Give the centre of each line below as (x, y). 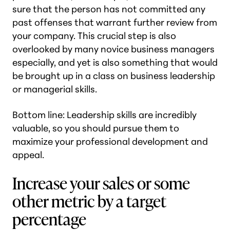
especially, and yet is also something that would (115, 62)
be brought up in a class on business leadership (114, 76)
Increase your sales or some (101, 183)
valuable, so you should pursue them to (96, 128)
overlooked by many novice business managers (113, 49)
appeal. (28, 155)
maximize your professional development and (110, 141)
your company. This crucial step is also (94, 36)
